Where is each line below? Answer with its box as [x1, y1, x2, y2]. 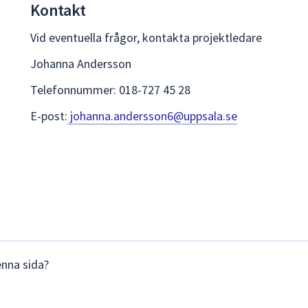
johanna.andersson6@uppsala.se [67, 107, 237, 124]
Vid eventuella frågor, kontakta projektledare [30, 29, 262, 45]
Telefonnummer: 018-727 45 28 [30, 81, 190, 98]
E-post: [30, 107, 67, 124]
